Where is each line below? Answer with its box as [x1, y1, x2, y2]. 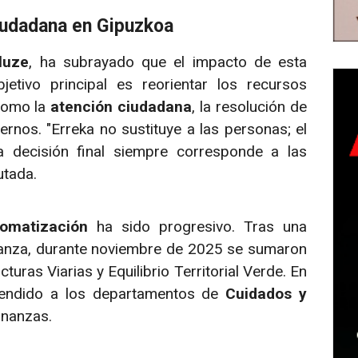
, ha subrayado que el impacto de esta [29, 53, 307, 72]
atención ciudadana [50, 97, 193, 117]
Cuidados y [225, 284, 308, 304]
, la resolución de [192, 97, 308, 117]
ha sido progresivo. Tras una [88, 217, 308, 237]
